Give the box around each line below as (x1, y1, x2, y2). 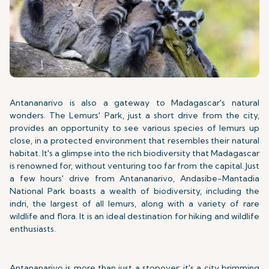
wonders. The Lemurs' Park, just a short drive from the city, (10, 110, 259, 121)
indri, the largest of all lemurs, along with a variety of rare (10, 198, 259, 209)
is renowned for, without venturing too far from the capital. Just (10, 160, 259, 171)
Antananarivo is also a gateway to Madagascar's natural (10, 97, 259, 108)
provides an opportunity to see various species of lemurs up (10, 122, 259, 133)
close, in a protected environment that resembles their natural (10, 135, 259, 146)
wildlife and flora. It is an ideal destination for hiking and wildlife (10, 211, 259, 222)
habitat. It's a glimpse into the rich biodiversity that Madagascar (10, 148, 259, 159)
